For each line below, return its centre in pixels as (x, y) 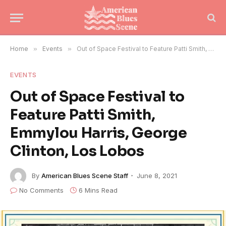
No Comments (41, 190)
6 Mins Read (98, 190)
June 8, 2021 (157, 175)
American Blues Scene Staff (85, 175)
